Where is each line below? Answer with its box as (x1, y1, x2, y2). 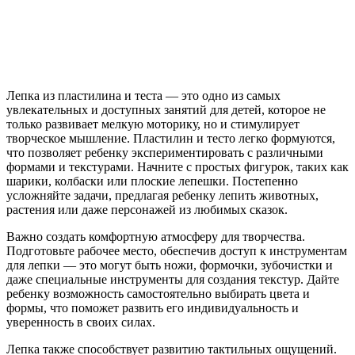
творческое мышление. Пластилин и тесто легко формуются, (6, 131, 335, 145)
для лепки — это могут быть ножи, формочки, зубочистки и (6, 258, 333, 272)
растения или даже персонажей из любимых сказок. (6, 202, 288, 216)
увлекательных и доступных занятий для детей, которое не (6, 102, 326, 116)
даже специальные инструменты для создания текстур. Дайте (6, 272, 339, 286)
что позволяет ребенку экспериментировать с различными (6, 145, 323, 159)
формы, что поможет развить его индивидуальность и (6, 300, 299, 315)
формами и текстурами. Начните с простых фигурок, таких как (6, 159, 349, 174)
